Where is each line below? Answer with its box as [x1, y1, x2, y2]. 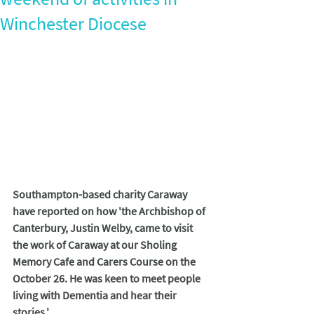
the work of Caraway [13, 238, 108, 252]
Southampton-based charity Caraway [13, 187, 189, 202]
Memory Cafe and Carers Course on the [13, 254, 198, 269]
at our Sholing [110, 238, 179, 252]
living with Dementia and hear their [13, 288, 179, 303]
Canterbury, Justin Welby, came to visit [13, 221, 195, 235]
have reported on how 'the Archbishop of [13, 204, 207, 219]
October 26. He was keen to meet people [13, 271, 203, 286]
